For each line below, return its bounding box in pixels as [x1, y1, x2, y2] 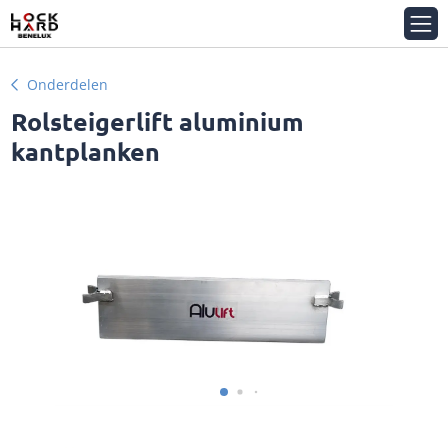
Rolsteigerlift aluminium [10, 105, 304, 137]
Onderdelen [26, 75, 108, 94]
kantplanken [10, 135, 160, 167]
